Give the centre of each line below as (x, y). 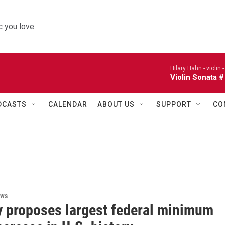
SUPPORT (174, 104)
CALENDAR (68, 104)
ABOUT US (116, 104)
